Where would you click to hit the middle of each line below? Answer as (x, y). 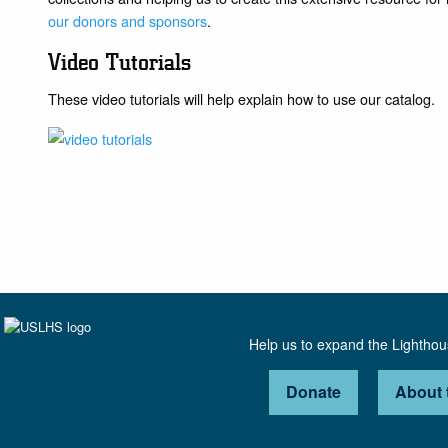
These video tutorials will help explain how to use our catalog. (241, 98)
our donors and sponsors (127, 21)
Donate (313, 392)
